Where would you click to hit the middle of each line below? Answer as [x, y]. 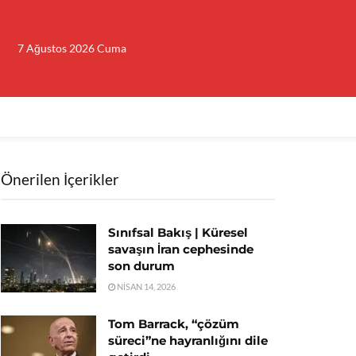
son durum [141, 266]
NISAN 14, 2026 [145, 286]
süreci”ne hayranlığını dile [188, 341]
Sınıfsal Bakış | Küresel [178, 232]
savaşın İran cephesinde [181, 249]
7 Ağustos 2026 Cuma [72, 48]
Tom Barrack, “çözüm [174, 324]
